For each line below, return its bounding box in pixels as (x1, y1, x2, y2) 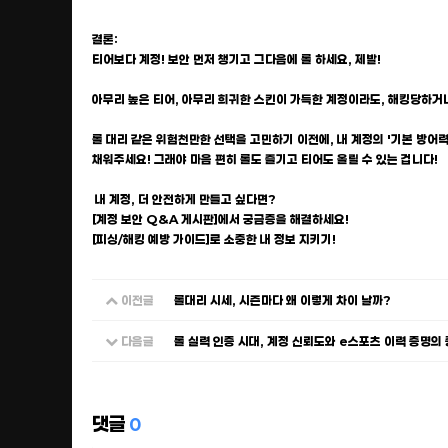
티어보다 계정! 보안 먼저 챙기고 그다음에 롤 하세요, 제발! (92, 52, 381, 66)
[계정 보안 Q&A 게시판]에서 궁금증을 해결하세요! (92, 212, 349, 226)
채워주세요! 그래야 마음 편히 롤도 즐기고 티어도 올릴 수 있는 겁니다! (92, 152, 438, 166)
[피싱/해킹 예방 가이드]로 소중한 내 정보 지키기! (92, 232, 336, 246)
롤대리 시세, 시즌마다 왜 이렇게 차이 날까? (174, 293, 391, 307)
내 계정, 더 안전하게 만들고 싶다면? (92, 192, 276, 206)
